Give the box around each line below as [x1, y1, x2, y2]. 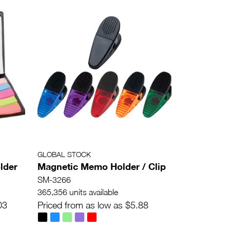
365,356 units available [37, 187, 118, 197]
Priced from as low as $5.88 [37, 199, 148, 210]
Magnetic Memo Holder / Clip [37, 160, 166, 172]
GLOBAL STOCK [37, 149, 91, 159]
